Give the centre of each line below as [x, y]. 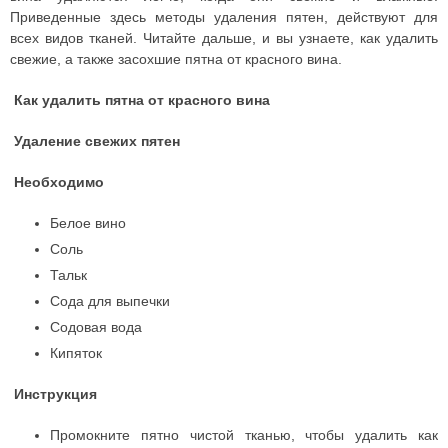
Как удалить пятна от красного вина [140, 99]
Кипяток [76, 352]
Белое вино [88, 222]
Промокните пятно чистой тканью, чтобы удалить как [244, 434]
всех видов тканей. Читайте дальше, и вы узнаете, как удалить [224, 37]
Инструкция [53, 393]
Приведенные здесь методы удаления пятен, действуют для [224, 16]
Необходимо [59, 181]
